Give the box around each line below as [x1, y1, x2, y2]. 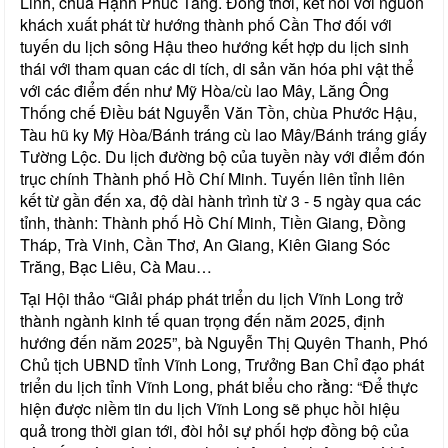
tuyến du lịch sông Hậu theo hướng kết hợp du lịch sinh [20, 34, 409, 58]
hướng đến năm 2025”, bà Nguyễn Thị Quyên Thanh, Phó [20, 330, 428, 354]
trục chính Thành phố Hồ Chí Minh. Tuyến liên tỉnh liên [20, 166, 405, 190]
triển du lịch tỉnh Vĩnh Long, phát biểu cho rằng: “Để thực [20, 374, 418, 398]
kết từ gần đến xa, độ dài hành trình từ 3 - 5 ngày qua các [20, 188, 421, 212]
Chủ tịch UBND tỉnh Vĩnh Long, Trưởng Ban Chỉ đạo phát [20, 352, 424, 376]
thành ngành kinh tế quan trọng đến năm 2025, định [20, 308, 385, 332]
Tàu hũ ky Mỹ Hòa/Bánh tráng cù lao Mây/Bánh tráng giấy [20, 122, 427, 146]
